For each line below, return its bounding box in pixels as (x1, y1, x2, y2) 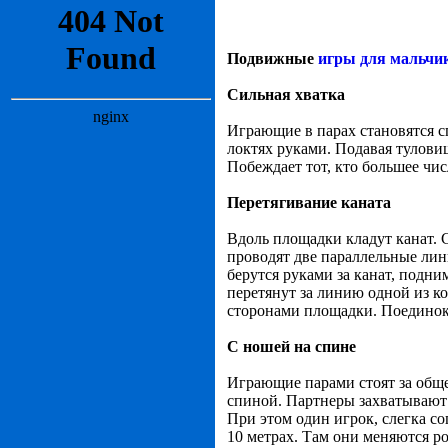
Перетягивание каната (227, 194, 391, 211)
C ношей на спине (227, 338, 356, 355)
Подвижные (227, 50, 318, 67)
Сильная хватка (227, 86, 345, 103)
